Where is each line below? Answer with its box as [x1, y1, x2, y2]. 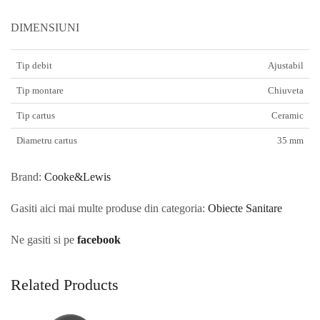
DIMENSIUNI [11, 21, 79, 34]
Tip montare [16, 85, 64, 96]
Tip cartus [16, 110, 55, 121]
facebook [77, 233, 121, 246]
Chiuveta [268, 85, 304, 96]
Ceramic [271, 110, 304, 121]
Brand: [11, 171, 44, 184]
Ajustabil [268, 60, 304, 71]
